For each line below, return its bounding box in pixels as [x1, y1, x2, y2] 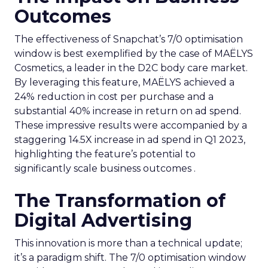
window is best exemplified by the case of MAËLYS [14, 47, 253, 59]
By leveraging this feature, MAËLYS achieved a [14, 76, 234, 88]
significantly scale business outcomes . [14, 162, 196, 174]
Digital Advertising [14, 209, 192, 232]
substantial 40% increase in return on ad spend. [14, 105, 241, 117]
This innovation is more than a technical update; [14, 237, 242, 249]
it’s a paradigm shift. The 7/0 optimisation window [14, 251, 246, 263]
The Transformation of [14, 189, 226, 212]
